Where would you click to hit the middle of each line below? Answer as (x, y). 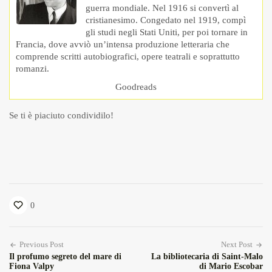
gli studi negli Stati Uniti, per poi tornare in (167, 32)
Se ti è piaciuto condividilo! (61, 116)
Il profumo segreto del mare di (65, 257)
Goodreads (136, 87)
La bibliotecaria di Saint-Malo (207, 257)
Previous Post (42, 245)
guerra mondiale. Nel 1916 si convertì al (162, 8)
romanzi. (32, 69)
